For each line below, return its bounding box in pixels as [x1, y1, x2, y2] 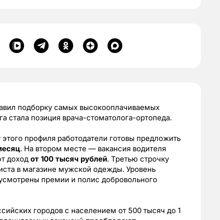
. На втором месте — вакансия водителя [20, 144, 166, 153]
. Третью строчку [107, 154, 169, 164]
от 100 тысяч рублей [30, 154, 107, 164]
